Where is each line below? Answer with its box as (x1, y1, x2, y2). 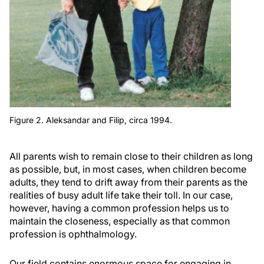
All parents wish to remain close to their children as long (9, 150, 253, 163)
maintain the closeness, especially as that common (9, 215, 230, 227)
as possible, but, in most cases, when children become (9, 163, 246, 176)
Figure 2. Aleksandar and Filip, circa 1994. (9, 115, 172, 126)
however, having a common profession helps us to (9, 202, 229, 214)
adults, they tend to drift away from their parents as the (9, 176, 247, 189)
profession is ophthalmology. (9, 228, 137, 240)
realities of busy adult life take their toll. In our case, (9, 189, 233, 202)
